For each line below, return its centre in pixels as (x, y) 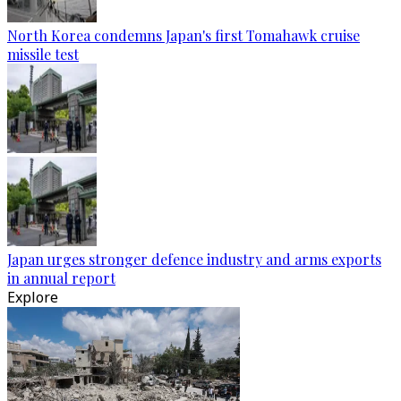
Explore (33, 297)
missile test (43, 54)
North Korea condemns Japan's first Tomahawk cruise (183, 35)
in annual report (61, 278)
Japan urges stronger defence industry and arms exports (194, 259)
